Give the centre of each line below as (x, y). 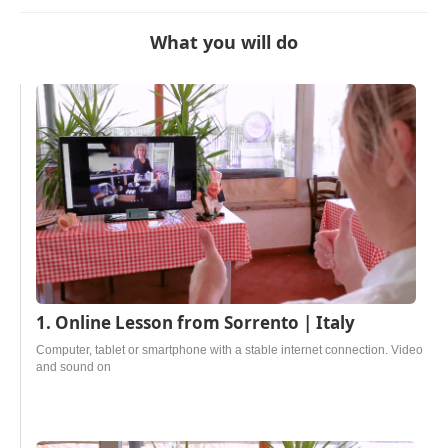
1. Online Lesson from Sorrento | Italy (195, 322)
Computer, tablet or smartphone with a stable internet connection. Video (229, 350)
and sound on (73, 367)
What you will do (224, 42)
